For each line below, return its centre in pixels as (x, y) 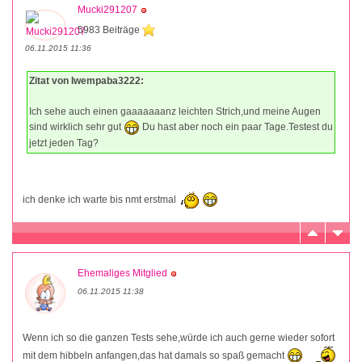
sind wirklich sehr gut (76, 126)
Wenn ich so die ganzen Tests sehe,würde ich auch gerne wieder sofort (179, 337)
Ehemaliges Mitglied (122, 273)
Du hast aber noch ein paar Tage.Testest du (236, 126)
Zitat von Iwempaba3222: (86, 80)
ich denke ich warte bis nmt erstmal (101, 199)
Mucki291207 (107, 9)
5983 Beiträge (110, 29)
